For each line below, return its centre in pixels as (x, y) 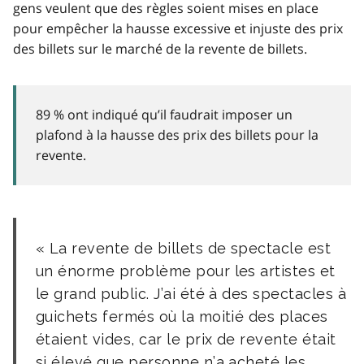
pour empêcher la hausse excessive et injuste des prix (178, 28)
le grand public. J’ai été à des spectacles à (191, 293)
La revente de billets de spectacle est (190, 248)
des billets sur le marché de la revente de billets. (160, 48)
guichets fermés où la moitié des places (182, 316)
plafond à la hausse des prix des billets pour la (177, 134)
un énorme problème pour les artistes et (186, 271)
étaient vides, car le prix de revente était (186, 339)
